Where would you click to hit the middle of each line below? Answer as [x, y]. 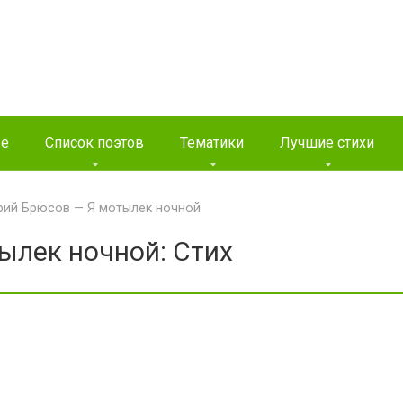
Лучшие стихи [327, 143]
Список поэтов [94, 143]
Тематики [212, 143]
